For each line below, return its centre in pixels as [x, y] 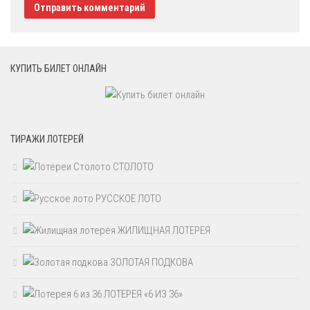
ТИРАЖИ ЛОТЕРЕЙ [47, 139]
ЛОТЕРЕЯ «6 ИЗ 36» [142, 294]
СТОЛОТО [132, 167]
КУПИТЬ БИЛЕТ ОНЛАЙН [58, 69]
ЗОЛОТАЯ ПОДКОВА [151, 263]
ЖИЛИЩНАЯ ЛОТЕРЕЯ [163, 231]
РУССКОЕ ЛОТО [127, 199]
